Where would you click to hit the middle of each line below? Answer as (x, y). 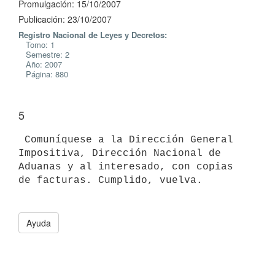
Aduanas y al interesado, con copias (126, 167)
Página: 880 (43, 74)
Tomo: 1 (37, 45)
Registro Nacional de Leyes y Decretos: (93, 35)
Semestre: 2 (44, 54)
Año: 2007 (40, 64)
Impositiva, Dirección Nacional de (120, 153)
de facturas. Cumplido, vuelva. (110, 180)
